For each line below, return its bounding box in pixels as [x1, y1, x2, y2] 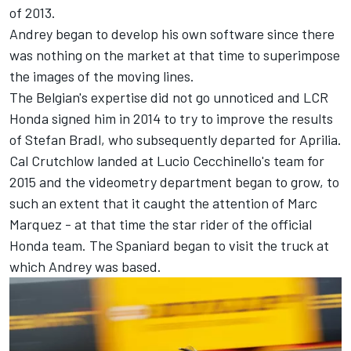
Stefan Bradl [25, 130, 101, 148]
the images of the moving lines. [9, 67, 194, 85]
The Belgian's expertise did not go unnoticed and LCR [9, 88, 328, 106]
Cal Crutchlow [9, 151, 94, 169]
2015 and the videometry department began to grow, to [9, 172, 339, 190]
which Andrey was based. [9, 257, 161, 275]
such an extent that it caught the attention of [9, 194, 288, 212]
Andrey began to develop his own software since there [9, 24, 335, 42]
